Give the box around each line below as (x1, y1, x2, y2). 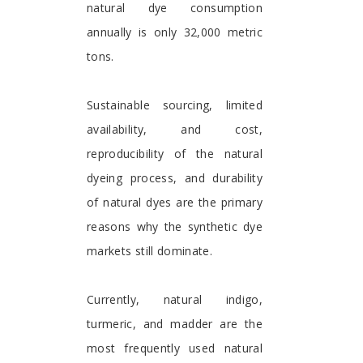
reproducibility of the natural (87, 146, 263, 162)
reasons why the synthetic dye (87, 219, 263, 235)
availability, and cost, (87, 122, 263, 138)
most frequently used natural (87, 340, 263, 357)
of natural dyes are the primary (87, 194, 263, 211)
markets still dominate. (87, 243, 213, 259)
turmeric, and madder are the (87, 316, 263, 332)
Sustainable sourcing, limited (87, 97, 263, 113)
